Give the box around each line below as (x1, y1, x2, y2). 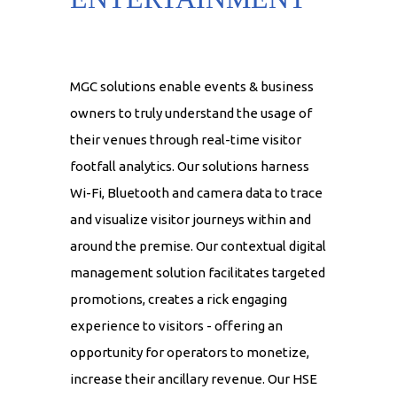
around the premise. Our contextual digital (70, 238, 326, 254)
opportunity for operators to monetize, (70, 345, 309, 361)
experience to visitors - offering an (70, 318, 283, 334)
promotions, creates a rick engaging (70, 292, 287, 307)
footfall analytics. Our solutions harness (70, 159, 309, 175)
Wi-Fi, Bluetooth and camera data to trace (70, 185, 323, 201)
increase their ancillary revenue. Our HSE (70, 371, 317, 387)
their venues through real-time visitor (70, 132, 301, 148)
